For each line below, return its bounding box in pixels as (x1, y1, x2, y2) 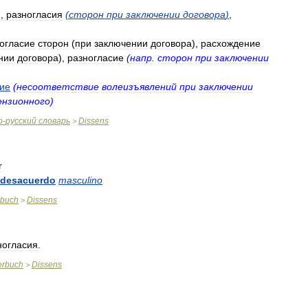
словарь (38, 116, 70, 126)
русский (5, 116, 36, 126)
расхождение (201, 38, 261, 49)
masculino (58, 175, 102, 186)
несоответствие (16, 81, 99, 92)
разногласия (6, 9, 63, 20)
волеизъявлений (102, 81, 177, 92)
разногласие (67, 52, 124, 63)
